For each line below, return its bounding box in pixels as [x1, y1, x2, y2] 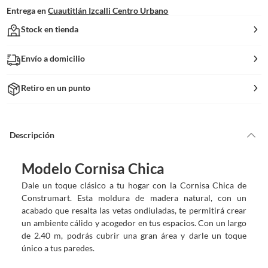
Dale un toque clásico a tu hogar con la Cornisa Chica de [22, 179, 246, 190]
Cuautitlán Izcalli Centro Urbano [48, 5, 169, 16]
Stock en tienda [21, 23, 79, 34]
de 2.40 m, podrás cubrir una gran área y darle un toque [22, 230, 246, 240]
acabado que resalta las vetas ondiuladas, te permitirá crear [22, 205, 246, 215]
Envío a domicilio [21, 53, 86, 63]
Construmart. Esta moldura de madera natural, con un [22, 192, 246, 203]
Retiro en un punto [21, 82, 91, 93]
